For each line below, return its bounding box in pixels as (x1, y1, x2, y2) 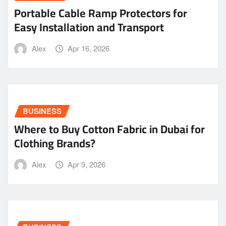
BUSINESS (23, 105, 62, 117)
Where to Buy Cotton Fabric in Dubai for (14, 119, 205, 140)
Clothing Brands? (14, 133, 95, 154)
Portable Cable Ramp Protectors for (14, 3, 187, 24)
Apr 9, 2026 (68, 159, 106, 170)
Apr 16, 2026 (68, 43, 110, 54)
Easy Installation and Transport (14, 17, 164, 38)
